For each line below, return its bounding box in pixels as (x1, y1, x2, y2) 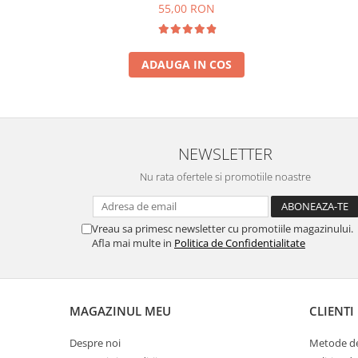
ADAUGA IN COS (141, 56, 232, 72)
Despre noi (70, 335, 121, 350)
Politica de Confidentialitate (174, 235, 305, 250)
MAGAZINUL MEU (70, 302, 171, 319)
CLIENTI (309, 302, 354, 319)
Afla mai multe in (92, 235, 174, 250)
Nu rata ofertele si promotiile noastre (140, 169, 311, 184)
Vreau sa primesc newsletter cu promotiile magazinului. (92, 221, 353, 236)
